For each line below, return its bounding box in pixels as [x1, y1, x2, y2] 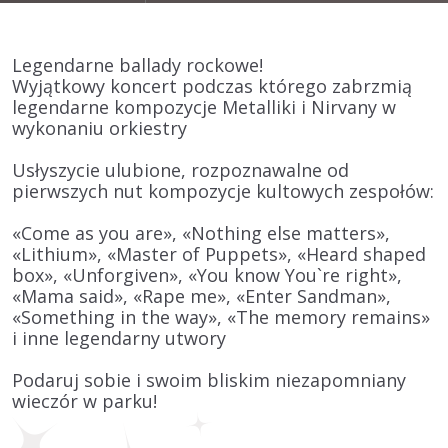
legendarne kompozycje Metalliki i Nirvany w [12, 95, 396, 120]
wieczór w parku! [12, 389, 157, 414]
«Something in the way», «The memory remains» [12, 305, 430, 330]
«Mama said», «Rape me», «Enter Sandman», [12, 284, 391, 309]
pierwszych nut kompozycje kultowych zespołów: [12, 179, 434, 204]
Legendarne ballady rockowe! [12, 53, 263, 78]
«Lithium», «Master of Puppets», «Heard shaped [12, 242, 426, 267]
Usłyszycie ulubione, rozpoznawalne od [12, 158, 349, 183]
